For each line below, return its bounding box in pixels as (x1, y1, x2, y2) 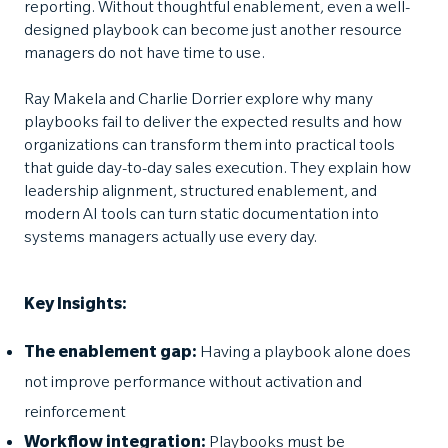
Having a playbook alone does (200, 345, 411, 364)
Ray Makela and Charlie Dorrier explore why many (24, 92, 373, 111)
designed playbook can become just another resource (24, 23, 402, 42)
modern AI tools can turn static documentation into (24, 207, 379, 226)
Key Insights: (24, 296, 127, 315)
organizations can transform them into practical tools (24, 138, 395, 157)
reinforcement (24, 405, 126, 424)
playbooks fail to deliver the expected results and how (24, 115, 402, 134)
